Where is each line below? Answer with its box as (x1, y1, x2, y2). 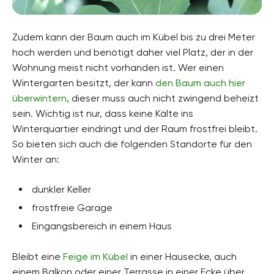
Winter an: (12, 153, 59, 165)
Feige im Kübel (63, 250, 128, 262)
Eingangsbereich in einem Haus (32, 220, 172, 232)
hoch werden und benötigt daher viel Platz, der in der (12, 46, 253, 58)
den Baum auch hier (155, 76, 245, 89)
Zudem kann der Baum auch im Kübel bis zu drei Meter (12, 31, 255, 43)
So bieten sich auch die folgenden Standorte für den (12, 138, 252, 150)
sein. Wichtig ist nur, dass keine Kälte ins (12, 107, 193, 119)
